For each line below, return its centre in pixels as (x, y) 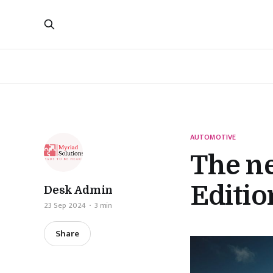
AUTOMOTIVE (213, 137)
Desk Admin (79, 190)
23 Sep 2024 (65, 205)
